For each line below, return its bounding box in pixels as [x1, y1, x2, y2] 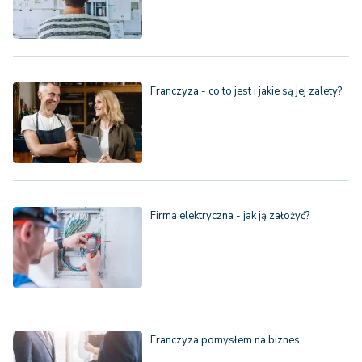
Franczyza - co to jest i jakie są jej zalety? [150, 84, 342, 99]
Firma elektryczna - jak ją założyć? [150, 208, 309, 224]
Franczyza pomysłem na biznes [150, 333, 300, 348]
